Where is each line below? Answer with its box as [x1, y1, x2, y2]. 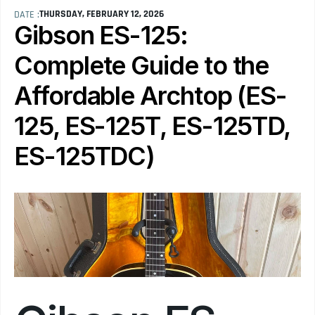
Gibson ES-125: [14, 20, 188, 51]
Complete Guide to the [14, 50, 269, 81]
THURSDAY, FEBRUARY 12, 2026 [39, 8, 164, 20]
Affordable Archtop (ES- [14, 80, 288, 111]
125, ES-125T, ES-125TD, [14, 110, 290, 141]
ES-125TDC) [14, 141, 155, 172]
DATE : [14, 8, 39, 21]
